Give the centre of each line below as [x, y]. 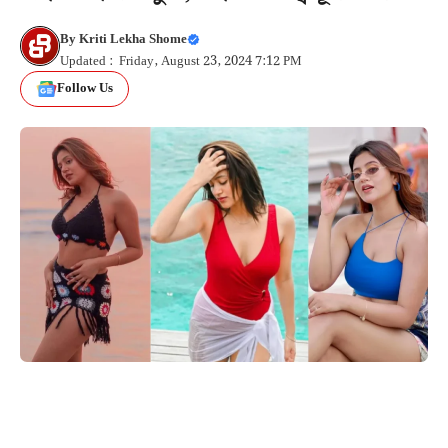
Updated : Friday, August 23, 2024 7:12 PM [181, 61]
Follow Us [84, 89]
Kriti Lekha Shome [133, 39]
